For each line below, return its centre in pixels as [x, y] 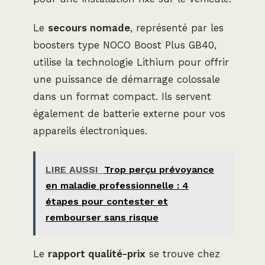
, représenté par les [177, 28]
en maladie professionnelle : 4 [117, 185]
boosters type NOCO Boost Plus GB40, [125, 45]
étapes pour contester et [106, 201]
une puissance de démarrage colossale [127, 79]
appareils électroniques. [90, 130]
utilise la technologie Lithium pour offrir [131, 62]
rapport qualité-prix [97, 253]
